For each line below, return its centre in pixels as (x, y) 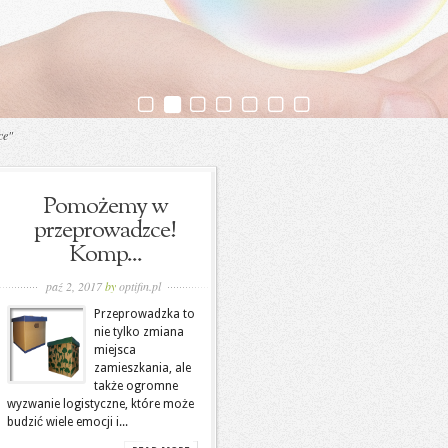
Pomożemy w (105, 207)
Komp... (105, 255)
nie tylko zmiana (139, 332)
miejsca (115, 350)
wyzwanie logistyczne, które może (100, 404)
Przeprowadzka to (144, 314)
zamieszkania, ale (142, 368)
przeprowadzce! (105, 231)
